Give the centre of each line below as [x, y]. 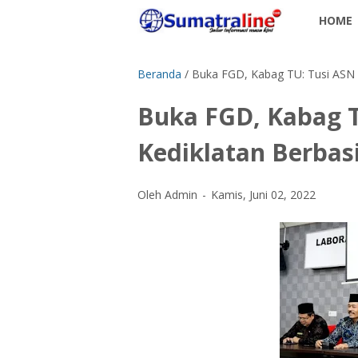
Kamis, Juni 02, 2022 [263, 195]
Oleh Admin [169, 195]
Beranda [159, 74]
